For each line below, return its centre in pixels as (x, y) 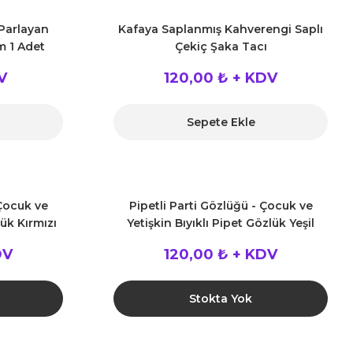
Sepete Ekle (221, 122)
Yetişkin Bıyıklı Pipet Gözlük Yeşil (221, 223)
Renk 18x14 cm (221, 240)
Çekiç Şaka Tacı (221, 46)
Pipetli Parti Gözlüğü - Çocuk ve (221, 206)
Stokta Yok (221, 299)
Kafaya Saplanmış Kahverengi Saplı (221, 29)
